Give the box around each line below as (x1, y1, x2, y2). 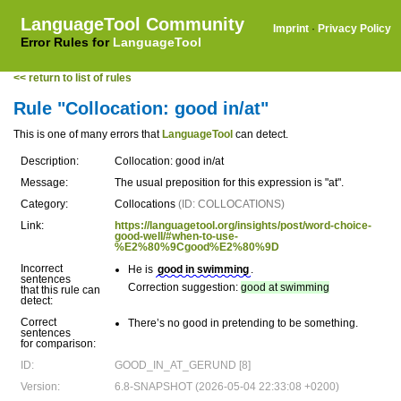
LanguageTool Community (21, 14, 244, 34)
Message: (21, 176, 68, 189)
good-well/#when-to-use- (115, 230, 238, 243)
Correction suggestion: (128, 281, 241, 294)
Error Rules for (21, 35, 113, 49)
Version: (21, 380, 60, 393)
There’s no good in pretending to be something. (128, 317, 358, 329)
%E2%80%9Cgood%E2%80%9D (115, 241, 279, 253)
